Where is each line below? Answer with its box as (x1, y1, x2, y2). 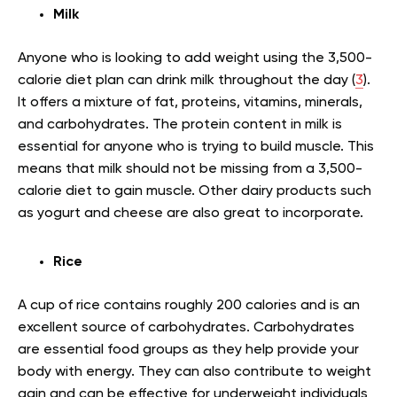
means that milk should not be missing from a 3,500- (18, 162, 362, 176)
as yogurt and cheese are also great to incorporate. (18, 206, 363, 221)
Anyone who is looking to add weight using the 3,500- (18, 51, 372, 66)
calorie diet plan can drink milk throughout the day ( (18, 74, 355, 88)
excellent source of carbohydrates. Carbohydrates (18, 321, 354, 335)
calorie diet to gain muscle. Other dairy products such (18, 184, 371, 198)
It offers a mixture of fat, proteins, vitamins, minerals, (18, 96, 362, 110)
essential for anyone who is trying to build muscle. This (18, 140, 374, 154)
